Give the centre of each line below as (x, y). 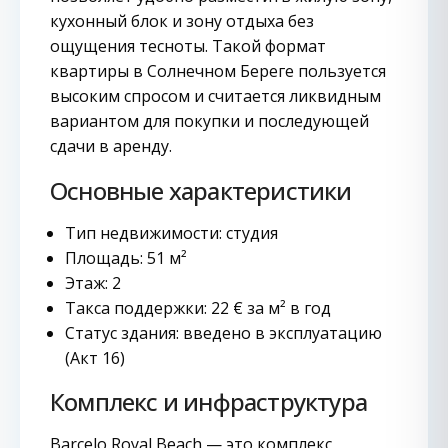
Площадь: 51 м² (126, 258)
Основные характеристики (201, 190)
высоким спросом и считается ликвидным (215, 96)
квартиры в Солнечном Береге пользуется (218, 71)
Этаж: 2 (93, 283)
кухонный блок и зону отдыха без (182, 21)
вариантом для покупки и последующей (209, 121)
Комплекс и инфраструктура (208, 401)
